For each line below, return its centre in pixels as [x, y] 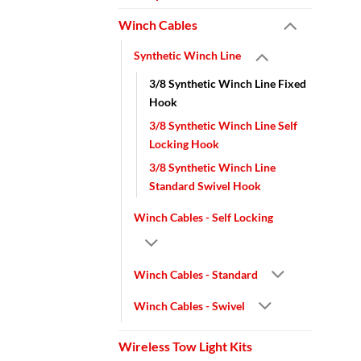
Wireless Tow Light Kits [185, 346]
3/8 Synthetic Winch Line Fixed [228, 83]
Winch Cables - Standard [196, 275]
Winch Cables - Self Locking [203, 217]
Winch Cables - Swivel [189, 306]
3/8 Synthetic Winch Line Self [223, 125]
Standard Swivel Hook [205, 185]
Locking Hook [184, 143]
